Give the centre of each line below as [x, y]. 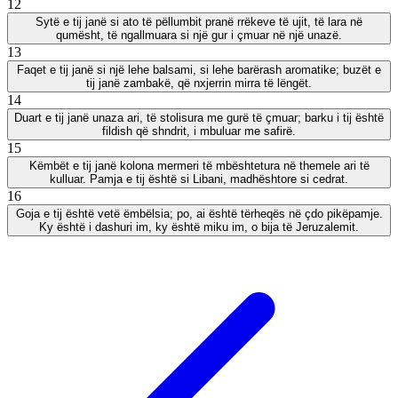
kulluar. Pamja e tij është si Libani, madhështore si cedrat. [199, 179]
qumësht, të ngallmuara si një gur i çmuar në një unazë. [199, 35]
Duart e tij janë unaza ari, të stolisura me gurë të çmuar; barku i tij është [199, 117]
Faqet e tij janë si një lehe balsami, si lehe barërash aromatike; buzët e [199, 69]
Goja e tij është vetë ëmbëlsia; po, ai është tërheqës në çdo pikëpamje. [199, 213]
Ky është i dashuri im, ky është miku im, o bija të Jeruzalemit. [199, 227]
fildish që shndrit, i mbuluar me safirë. [199, 131]
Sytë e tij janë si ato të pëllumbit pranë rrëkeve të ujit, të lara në [199, 21]
